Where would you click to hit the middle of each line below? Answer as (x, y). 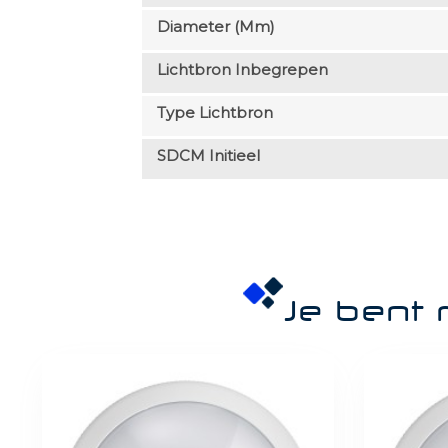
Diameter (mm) (215, 26)
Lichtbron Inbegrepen (242, 69)
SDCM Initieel (208, 155)
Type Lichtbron (214, 112)
